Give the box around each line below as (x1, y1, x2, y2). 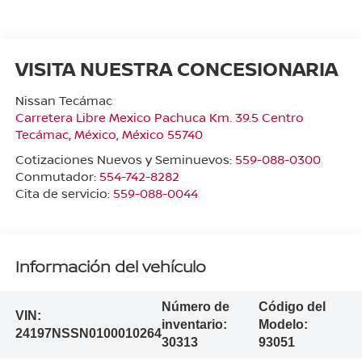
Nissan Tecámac (15, 91, 112, 108)
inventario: (161, 318, 227, 332)
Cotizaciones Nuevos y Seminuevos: (15, 150, 235, 167)
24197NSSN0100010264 (15, 326, 162, 341)
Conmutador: (15, 167, 99, 184)
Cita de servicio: (15, 184, 113, 201)
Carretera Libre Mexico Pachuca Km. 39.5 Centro (15, 108, 304, 125)
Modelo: (259, 318, 309, 332)
